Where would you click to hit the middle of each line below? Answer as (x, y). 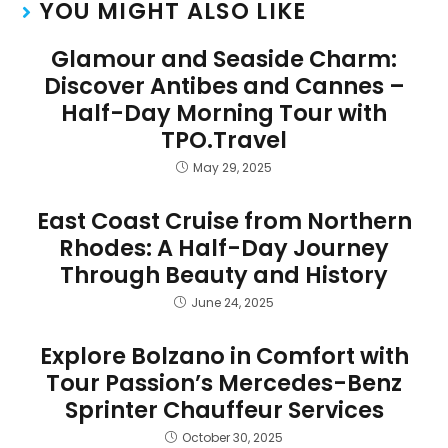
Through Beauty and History (224, 274)
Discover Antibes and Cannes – (224, 85)
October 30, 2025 (232, 437)
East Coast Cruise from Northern (224, 220)
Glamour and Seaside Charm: (224, 58)
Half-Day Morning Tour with (224, 112)
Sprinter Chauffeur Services (224, 409)
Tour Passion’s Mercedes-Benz (224, 382)
